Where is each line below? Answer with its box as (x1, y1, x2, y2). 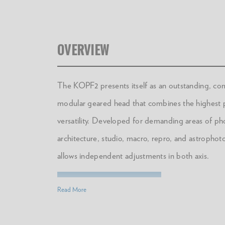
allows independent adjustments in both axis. (57, 151, 209, 161)
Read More (57, 186, 86, 193)
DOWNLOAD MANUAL (76, 181, 143, 190)
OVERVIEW (57, 40, 109, 59)
